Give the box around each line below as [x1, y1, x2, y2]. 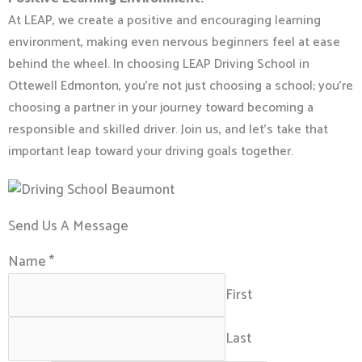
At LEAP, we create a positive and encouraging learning [8, 10, 321, 32]
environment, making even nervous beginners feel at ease [8, 32, 340, 54]
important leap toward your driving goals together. [8, 141, 293, 163]
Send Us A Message [8, 214, 128, 238]
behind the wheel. [8, 53, 113, 76]
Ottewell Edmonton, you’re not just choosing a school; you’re [8, 75, 353, 98]
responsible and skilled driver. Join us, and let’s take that [8, 119, 328, 141]
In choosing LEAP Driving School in [113, 53, 309, 76]
